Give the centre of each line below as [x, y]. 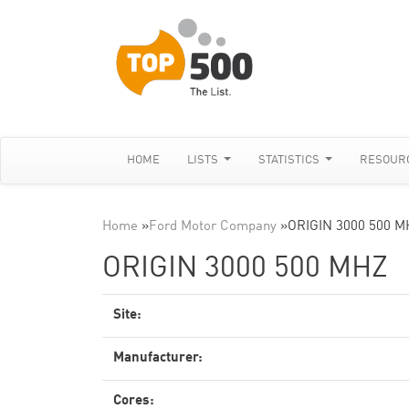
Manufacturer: [158, 358]
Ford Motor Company [213, 227]
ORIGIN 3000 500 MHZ [245, 269]
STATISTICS [291, 160]
